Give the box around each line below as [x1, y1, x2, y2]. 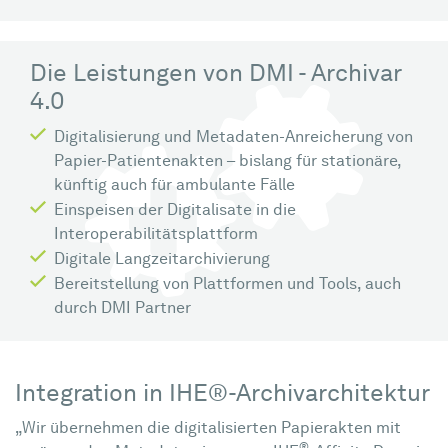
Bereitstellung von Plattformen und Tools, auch [54, 277, 401, 293]
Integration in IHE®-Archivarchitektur [15, 383, 430, 407]
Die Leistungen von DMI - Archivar [30, 63, 401, 87]
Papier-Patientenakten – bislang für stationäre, [54, 154, 401, 170]
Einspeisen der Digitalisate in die [54, 203, 296, 219]
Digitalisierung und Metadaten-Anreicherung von [54, 130, 413, 146]
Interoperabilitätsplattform [54, 227, 258, 243]
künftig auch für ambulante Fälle [54, 178, 295, 194]
